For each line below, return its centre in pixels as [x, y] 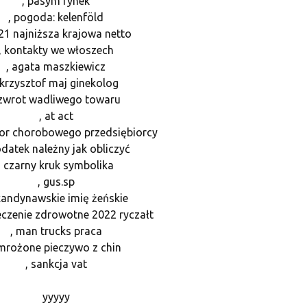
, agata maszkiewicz [56, 66]
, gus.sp [56, 181]
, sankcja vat [56, 263]
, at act [56, 115]
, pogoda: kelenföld [56, 17]
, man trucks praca [56, 231]
